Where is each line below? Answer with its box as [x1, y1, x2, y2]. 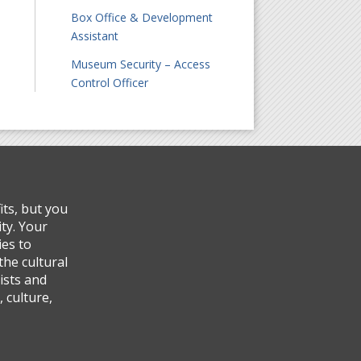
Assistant [71, 27, 119, 44]
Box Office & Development [71, 9, 214, 25]
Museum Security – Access [71, 56, 211, 72]
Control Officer [71, 74, 149, 90]
